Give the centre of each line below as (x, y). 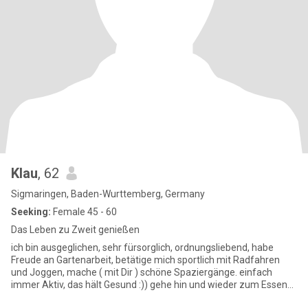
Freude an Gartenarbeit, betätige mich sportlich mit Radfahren (145, 260)
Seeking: (31, 212)
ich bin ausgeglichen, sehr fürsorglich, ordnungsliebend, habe (142, 247)
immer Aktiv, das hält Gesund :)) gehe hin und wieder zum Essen (80, 285)
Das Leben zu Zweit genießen (75, 230)
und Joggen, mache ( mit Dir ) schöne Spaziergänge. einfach (142, 272)
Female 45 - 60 (84, 212)
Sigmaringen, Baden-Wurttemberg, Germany (108, 194)
